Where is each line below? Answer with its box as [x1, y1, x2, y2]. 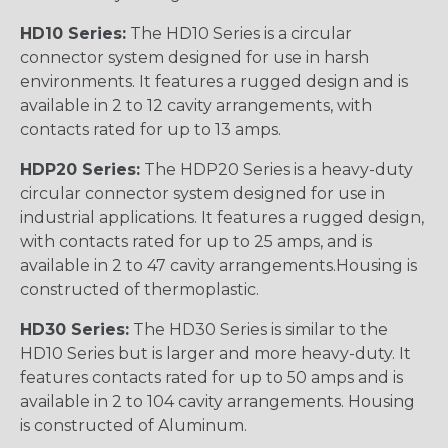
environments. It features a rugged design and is [20, 72, 408, 92]
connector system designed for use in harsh [20, 48, 369, 68]
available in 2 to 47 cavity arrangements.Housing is [20, 256, 417, 276]
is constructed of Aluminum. [20, 416, 247, 436]
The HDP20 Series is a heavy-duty [140, 160, 413, 180]
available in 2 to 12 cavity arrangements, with [20, 96, 372, 116]
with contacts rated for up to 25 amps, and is [20, 232, 372, 252]
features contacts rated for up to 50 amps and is [20, 368, 403, 388]
